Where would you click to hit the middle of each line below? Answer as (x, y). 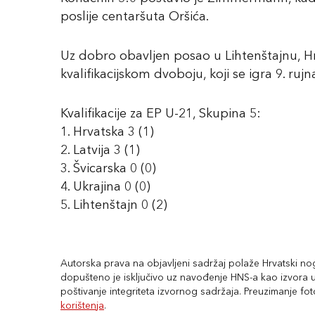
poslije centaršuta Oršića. (135, 17)
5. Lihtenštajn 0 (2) (114, 205)
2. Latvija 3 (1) (100, 150)
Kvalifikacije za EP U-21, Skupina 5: (161, 114)
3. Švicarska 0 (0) (108, 169)
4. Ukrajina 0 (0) (105, 187)
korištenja (82, 306)
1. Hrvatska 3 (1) (107, 132)
